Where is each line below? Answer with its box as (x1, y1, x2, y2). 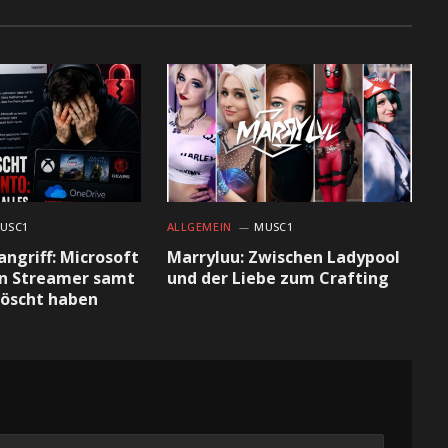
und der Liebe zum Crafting (166, 266, 389, 289)
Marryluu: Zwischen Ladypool (166, 245, 400, 268)
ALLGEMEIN (166, 218, 232, 234)
